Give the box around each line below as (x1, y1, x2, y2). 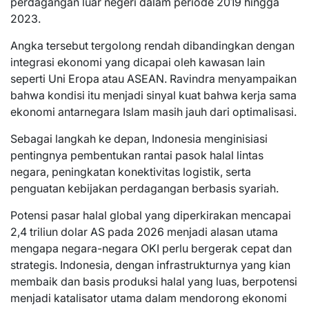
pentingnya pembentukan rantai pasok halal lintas (10, 148, 263, 162)
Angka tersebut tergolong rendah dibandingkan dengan (10, 39, 295, 52)
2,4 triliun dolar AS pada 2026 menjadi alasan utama (10, 225, 278, 239)
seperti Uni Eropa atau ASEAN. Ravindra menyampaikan (10, 72, 297, 86)
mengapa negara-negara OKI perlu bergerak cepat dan (10, 241, 292, 255)
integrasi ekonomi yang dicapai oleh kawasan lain (10, 55, 265, 69)
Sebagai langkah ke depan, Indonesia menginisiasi (10, 132, 268, 146)
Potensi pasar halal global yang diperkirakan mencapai (10, 208, 291, 222)
